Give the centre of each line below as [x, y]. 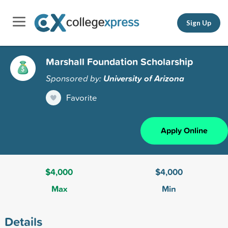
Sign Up [199, 23]
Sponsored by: [75, 78]
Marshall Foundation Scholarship [119, 61]
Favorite [82, 97]
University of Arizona [144, 78]
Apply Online [184, 130]
